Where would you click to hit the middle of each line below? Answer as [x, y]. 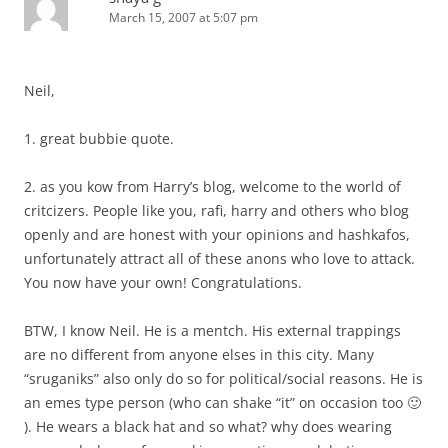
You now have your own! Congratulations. [163, 283]
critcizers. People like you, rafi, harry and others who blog [216, 211]
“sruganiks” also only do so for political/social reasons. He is [223, 379]
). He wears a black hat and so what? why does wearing [208, 427]
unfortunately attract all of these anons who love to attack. [219, 259]
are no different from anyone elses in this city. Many [199, 355]
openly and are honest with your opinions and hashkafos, [217, 235]
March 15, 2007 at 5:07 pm [183, 18]
